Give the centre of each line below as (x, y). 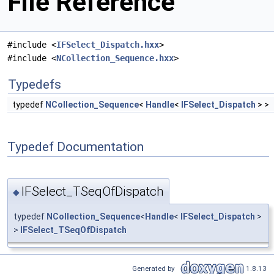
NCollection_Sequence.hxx (115, 58)
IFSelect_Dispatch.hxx (108, 45)
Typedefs (35, 85)
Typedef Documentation (76, 147)
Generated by (155, 268)
